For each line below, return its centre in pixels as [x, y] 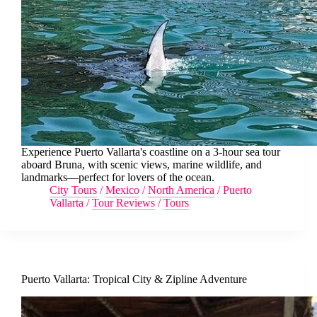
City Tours [73, 190]
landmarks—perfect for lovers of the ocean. [118, 178]
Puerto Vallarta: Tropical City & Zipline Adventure [134, 279]
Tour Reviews [123, 203]
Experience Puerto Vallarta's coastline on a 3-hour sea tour [151, 152]
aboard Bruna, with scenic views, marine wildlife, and [142, 165]
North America [181, 190]
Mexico [122, 190]
